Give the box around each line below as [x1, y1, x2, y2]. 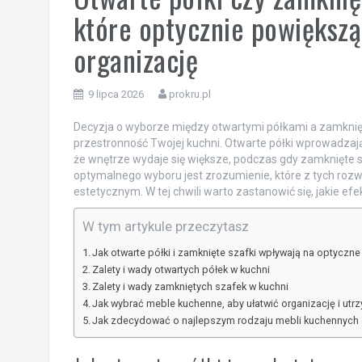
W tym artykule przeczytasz [82, 218, 249, 235]
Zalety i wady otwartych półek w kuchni [92, 263, 271, 276]
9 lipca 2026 [87, 88, 144, 101]
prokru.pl [168, 88, 211, 101]
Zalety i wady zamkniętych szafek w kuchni [92, 280, 289, 293]
